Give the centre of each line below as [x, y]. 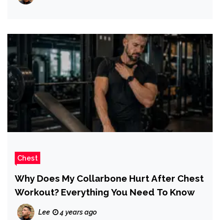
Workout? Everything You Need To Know [105, 192]
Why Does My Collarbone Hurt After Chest [109, 179]
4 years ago [78, 212]
